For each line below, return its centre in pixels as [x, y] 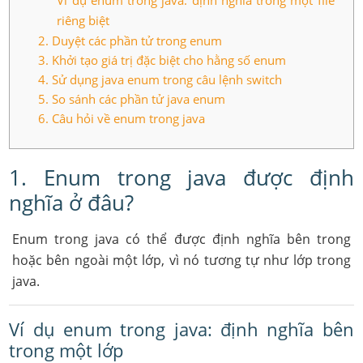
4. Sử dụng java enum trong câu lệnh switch [160, 79]
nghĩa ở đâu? [72, 203]
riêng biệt [83, 20]
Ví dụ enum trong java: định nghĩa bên [181, 329]
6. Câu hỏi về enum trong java [122, 118]
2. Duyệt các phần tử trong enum [130, 41]
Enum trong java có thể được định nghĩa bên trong [181, 239]
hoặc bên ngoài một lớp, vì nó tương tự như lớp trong [181, 260]
